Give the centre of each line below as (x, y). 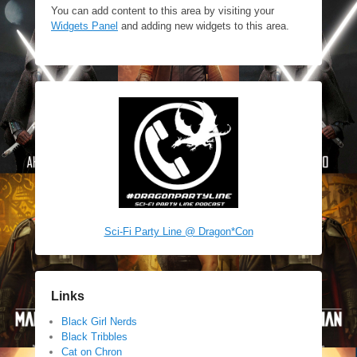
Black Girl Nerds (99, 322)
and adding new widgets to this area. (204, 26)
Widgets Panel (84, 26)
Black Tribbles (94, 337)
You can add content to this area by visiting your (163, 11)
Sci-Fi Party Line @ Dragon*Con (178, 232)
